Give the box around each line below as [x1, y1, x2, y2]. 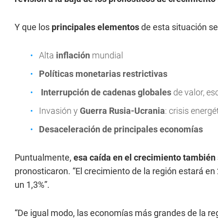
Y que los [15, 22, 50, 32]
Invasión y [39, 106, 80, 116]
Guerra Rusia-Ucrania [80, 106, 165, 116]
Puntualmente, [15, 152, 73, 163]
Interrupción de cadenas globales [39, 87, 171, 97]
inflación [56, 50, 92, 60]
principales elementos [50, 22, 139, 32]
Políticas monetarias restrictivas [39, 69, 167, 79]
